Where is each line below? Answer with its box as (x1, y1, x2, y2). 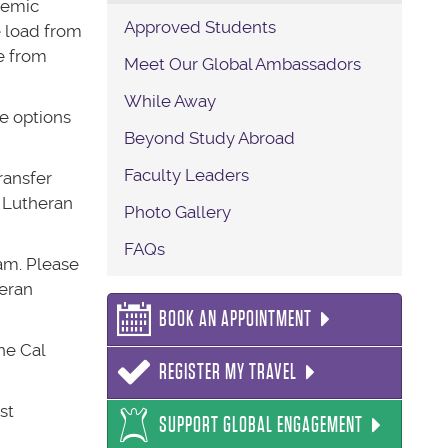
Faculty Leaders (124, 164, 250, 185)
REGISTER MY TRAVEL (159, 360, 298, 385)
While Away (124, 90, 217, 111)
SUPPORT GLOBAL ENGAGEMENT (159, 413, 364, 438)
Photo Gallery (124, 201, 232, 222)
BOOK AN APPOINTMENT (159, 307, 313, 332)
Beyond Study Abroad (124, 127, 296, 148)
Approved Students (124, 16, 277, 37)
